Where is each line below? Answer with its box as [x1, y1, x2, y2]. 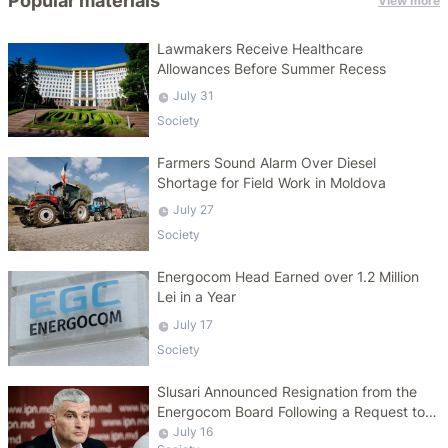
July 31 [173, 88, 215, 104]
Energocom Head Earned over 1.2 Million [157, 268, 420, 286]
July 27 [173, 202, 215, 218]
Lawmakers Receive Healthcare [157, 40, 364, 57]
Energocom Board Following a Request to [157, 403, 426, 421]
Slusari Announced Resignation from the [157, 383, 418, 401]
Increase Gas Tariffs [157, 423, 288, 441]
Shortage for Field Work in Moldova [157, 174, 387, 192]
